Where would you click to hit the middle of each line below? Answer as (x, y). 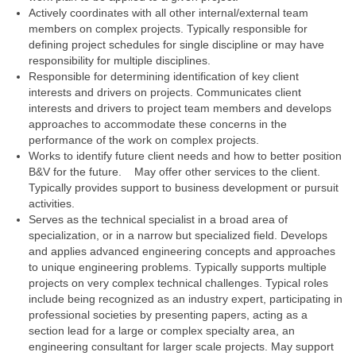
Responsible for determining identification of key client (164, 76)
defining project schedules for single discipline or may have (176, 44)
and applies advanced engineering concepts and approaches (182, 251)
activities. (52, 203)
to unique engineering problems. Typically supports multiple (178, 267)
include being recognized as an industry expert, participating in (186, 299)
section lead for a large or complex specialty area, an (162, 331)
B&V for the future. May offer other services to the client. (174, 172)
